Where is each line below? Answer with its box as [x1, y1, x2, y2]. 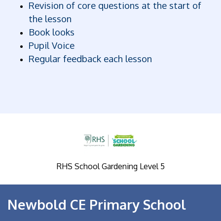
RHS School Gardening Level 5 [56, 161, 165, 172]
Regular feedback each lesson [29, 53, 152, 65]
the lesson [29, 13, 74, 25]
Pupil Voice [29, 39, 77, 51]
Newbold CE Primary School [7, 196, 186, 213]
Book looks [29, 26, 75, 38]
